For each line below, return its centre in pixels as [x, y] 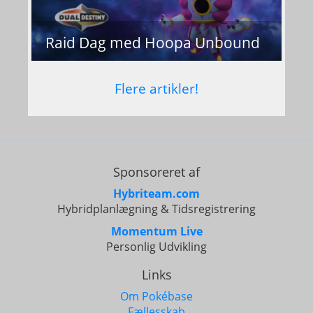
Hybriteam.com [156, 194]
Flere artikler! [156, 88]
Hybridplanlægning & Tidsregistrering [156, 209]
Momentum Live [156, 231]
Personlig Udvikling [156, 247]
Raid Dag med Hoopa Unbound [153, 43]
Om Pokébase [156, 296]
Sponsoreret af [156, 172]
